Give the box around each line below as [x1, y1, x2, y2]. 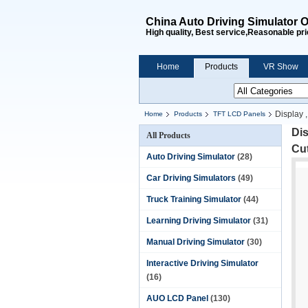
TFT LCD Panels [213, 110, 265, 118]
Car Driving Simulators [146, 173, 236, 183]
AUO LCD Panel [146, 294, 208, 303]
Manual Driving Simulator [146, 237, 245, 247]
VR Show [263, 62, 298, 71]
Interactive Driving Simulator [146, 258, 258, 268]
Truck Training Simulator [146, 195, 241, 204]
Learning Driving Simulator [146, 216, 251, 225]
